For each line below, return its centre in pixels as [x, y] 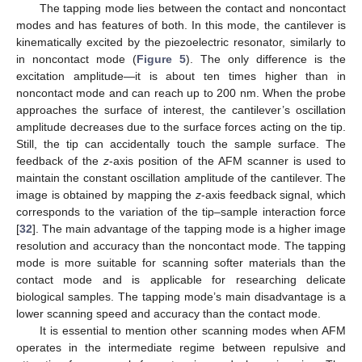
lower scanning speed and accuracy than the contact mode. [168, 314]
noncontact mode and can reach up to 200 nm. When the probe [181, 93]
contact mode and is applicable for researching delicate [181, 280]
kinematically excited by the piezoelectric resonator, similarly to [181, 42]
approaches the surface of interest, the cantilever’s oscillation [181, 110]
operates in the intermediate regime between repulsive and [181, 348]
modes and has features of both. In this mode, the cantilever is [181, 25]
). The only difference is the [266, 59]
